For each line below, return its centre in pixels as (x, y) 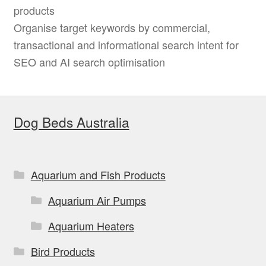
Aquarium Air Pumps (97, 200)
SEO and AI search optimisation (89, 61)
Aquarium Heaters (91, 226)
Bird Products (63, 251)
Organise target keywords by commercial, (112, 27)
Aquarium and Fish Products (98, 175)
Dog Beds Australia (71, 121)
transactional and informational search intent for (126, 44)
